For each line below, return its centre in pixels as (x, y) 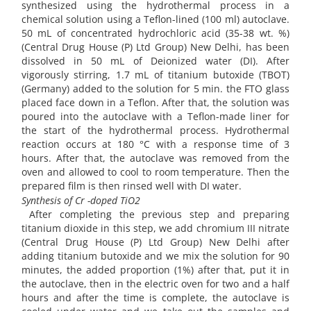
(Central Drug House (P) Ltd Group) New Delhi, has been (155, 47)
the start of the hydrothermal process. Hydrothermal (155, 130)
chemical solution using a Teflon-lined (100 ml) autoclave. (155, 19)
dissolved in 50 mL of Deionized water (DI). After (155, 60)
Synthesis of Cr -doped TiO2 (81, 201)
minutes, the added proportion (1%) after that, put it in (155, 270)
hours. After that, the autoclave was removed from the (155, 158)
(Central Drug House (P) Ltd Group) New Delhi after (155, 242)
